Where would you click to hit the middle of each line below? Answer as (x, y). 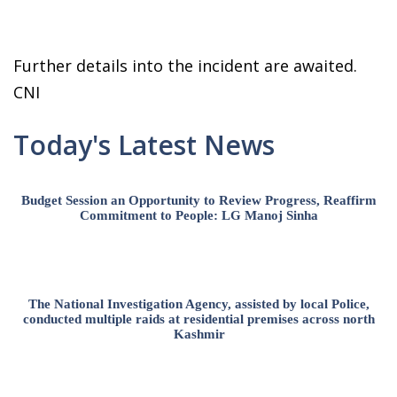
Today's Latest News (144, 144)
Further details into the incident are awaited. (185, 65)
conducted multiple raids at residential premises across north (199, 319)
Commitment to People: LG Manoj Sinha (199, 215)
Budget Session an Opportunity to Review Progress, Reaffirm (199, 200)
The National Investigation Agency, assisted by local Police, (199, 304)
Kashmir (199, 334)
